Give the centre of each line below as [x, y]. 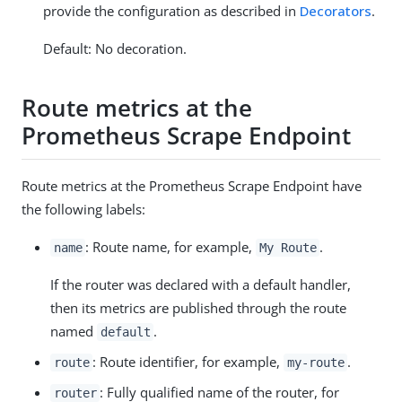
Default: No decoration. [115, 48]
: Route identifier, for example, [188, 361]
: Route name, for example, [171, 246]
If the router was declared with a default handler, [201, 284]
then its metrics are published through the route [198, 307]
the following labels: [83, 209]
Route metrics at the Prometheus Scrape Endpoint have [192, 185]
